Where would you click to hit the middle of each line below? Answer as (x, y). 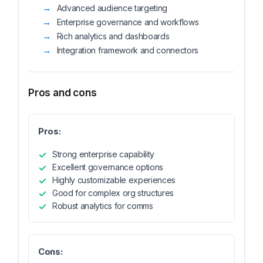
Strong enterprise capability (104, 154)
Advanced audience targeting (112, 8)
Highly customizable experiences (114, 180)
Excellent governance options (108, 167)
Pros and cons (63, 93)
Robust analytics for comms (103, 206)
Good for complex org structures (113, 193)
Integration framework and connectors (128, 50)
